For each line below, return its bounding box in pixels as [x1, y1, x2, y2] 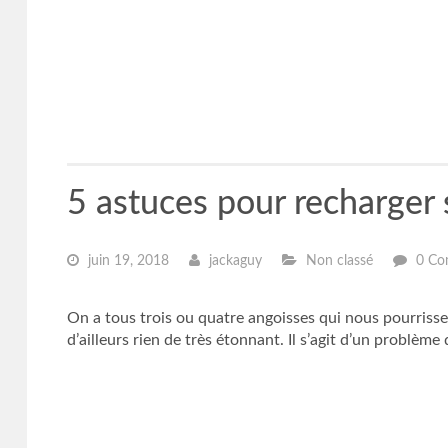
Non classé [301, 254, 373, 268]
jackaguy [204, 254, 262, 268]
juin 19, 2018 [83, 254, 169, 268]
